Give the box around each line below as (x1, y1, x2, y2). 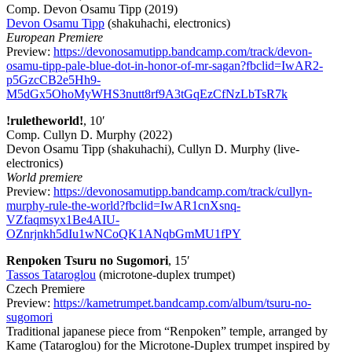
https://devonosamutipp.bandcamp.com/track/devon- (53, 45, 312, 59)
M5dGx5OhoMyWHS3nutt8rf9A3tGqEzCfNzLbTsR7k (6, 87, 288, 101)
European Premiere (6, 31, 103, 45)
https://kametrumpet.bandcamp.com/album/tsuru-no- (53, 296, 311, 310)
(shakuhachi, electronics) (104, 16, 230, 31)
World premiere (6, 170, 82, 185)
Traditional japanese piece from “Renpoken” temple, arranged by (6, 324, 328, 339)
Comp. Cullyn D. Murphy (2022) (6, 128, 172, 142)
